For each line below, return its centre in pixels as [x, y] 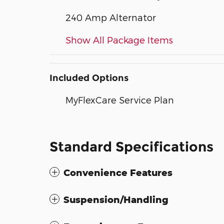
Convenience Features [118, 172]
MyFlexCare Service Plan [120, 100]
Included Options [89, 78]
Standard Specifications [131, 147]
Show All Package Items [119, 40]
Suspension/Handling [116, 199]
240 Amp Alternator [111, 17]
